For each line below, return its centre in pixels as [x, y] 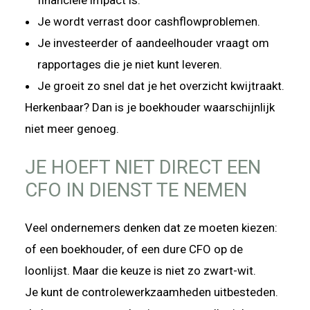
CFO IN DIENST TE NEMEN [136, 190]
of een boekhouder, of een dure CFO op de [134, 249]
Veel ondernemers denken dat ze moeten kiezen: [151, 228]
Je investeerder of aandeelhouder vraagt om [153, 43]
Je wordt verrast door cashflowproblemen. [150, 21]
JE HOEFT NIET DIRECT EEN [143, 167]
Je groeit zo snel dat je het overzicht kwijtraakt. [161, 85]
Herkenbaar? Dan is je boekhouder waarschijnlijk [150, 107]
